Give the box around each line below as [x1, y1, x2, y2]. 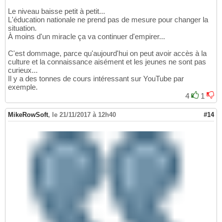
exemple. [8, 82, 38, 91]
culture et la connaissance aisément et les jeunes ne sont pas [8, 57, 206, 66]
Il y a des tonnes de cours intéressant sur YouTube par [8, 74, 184, 83]
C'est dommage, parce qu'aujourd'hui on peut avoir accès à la [8, 49, 207, 57]
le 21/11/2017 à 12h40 [52, 111, 116, 118]
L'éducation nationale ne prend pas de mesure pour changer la [8, 15, 208, 24]
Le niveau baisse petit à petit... [8, 6, 105, 15]
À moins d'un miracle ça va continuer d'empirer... [8, 32, 165, 41]
